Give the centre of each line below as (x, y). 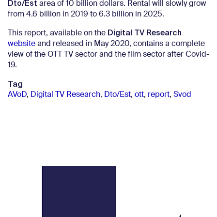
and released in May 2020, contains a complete (120, 44)
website (22, 44)
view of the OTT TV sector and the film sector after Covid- (108, 54)
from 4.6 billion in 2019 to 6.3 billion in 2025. (86, 14)
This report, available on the (58, 33)
